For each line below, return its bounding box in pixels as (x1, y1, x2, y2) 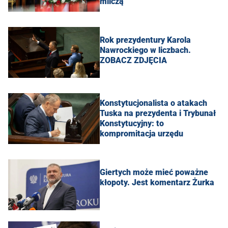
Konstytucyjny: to (100, 118, 164, 128)
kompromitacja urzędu (100, 128, 183, 138)
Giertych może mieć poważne (100, 167, 208, 177)
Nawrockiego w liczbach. (100, 45, 191, 55)
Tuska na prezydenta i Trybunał (100, 108, 216, 118)
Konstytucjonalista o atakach (100, 98, 207, 108)
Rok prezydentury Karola (100, 35, 191, 45)
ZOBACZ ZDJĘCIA (100, 55, 167, 65)
